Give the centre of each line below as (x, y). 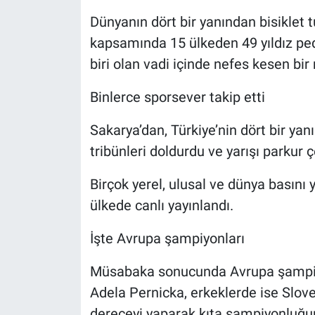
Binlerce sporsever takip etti (177, 97)
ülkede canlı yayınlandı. (161, 205)
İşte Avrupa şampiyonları (167, 238)
